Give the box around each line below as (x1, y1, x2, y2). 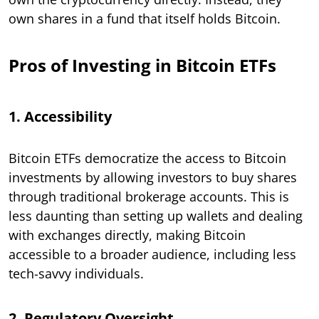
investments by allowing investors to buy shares (9, 168, 297, 186)
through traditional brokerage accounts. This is (9, 187, 289, 205)
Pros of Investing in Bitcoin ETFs (9, 53, 276, 77)
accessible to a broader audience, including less (9, 245, 296, 263)
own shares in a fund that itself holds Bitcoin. (9, 9, 281, 27)
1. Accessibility (9, 106, 112, 126)
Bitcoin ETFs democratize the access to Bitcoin (9, 149, 286, 167)
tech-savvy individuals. (9, 264, 144, 282)
